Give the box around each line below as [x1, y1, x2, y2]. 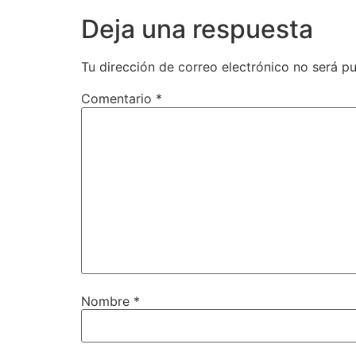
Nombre [81, 292, 133, 309]
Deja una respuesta [81, 14, 313, 45]
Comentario [81, 91, 156, 107]
